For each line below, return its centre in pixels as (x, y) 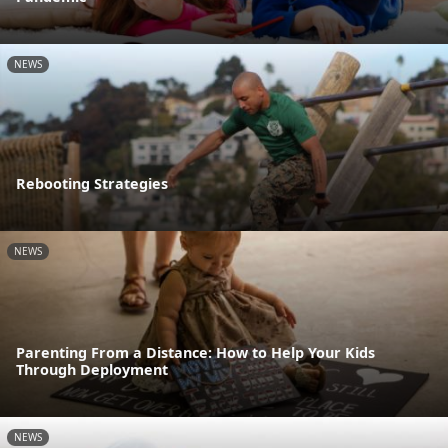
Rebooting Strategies (92, 183)
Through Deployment (92, 370)
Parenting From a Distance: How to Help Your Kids (195, 353)
